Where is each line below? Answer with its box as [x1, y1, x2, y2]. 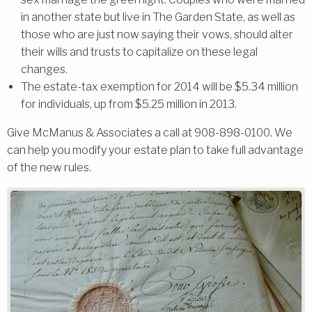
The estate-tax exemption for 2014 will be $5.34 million [21, 79, 298, 93]
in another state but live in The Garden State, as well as [21, 10, 295, 24]
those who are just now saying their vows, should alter [21, 27, 293, 41]
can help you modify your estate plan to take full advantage [7, 143, 304, 157]
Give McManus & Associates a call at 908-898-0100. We [7, 125, 292, 139]
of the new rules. [7, 160, 91, 174]
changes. [21, 62, 68, 76]
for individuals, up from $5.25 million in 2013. [21, 97, 237, 111]
